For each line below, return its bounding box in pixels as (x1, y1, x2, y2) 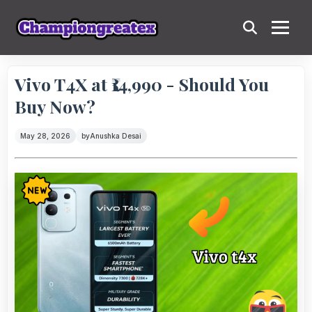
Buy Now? (15, 95, 95, 118)
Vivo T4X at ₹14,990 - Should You (15, 72, 269, 95)
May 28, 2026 (20, 132, 70, 140)
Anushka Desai (90, 132, 141, 140)
